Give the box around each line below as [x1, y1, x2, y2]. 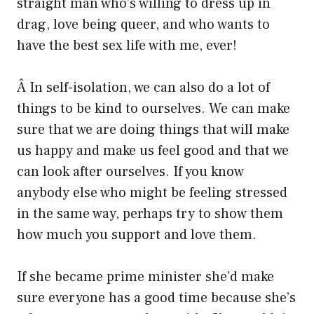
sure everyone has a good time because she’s [17, 289, 296, 308]
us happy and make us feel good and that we [17, 142, 289, 161]
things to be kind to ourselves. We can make [17, 100, 290, 118]
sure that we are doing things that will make [17, 121, 289, 139]
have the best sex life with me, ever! [17, 36, 237, 55]
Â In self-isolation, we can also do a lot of [17, 78, 270, 97]
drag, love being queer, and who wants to [17, 15, 270, 34]
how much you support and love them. [17, 226, 257, 245]
